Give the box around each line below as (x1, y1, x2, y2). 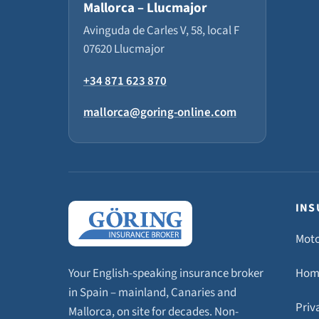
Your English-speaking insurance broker (68, 265, 263, 282)
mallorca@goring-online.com (83, 104, 236, 121)
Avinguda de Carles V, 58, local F (83, 22, 239, 39)
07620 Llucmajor (83, 41, 164, 58)
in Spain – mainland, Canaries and (68, 284, 236, 301)
